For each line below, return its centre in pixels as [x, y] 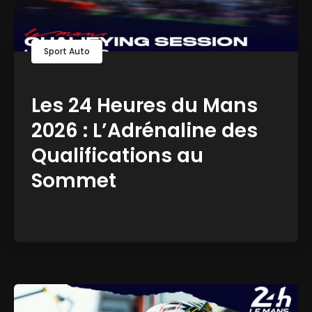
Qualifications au [117, 155]
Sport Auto [67, 51]
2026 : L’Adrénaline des [145, 130]
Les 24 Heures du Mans [145, 105]
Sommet [74, 180]
